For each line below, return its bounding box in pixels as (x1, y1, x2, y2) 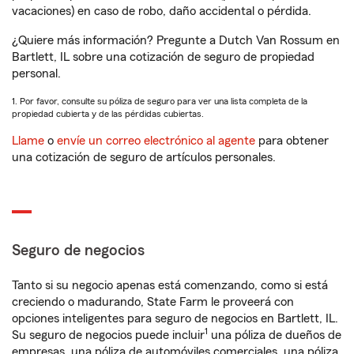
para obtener (255, 134, 329, 147)
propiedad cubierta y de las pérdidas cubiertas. (12, 109, 204, 119)
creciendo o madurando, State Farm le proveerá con (12, 296, 294, 308)
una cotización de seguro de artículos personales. (12, 151, 276, 164)
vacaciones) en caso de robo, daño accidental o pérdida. (12, 5, 311, 17)
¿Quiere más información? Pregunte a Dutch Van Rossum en (12, 34, 340, 47)
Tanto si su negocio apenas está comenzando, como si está (12, 279, 328, 292)
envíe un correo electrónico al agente (57, 134, 255, 147)
